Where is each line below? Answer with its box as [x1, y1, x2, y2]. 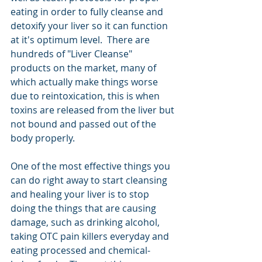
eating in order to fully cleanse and [11, 5, 166, 18]
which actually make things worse [11, 75, 160, 88]
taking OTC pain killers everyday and [11, 230, 171, 243]
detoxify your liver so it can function [11, 19, 170, 32]
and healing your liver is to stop [11, 188, 151, 201]
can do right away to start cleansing [11, 174, 170, 187]
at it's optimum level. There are [11, 33, 152, 46]
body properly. [11, 132, 80, 144]
